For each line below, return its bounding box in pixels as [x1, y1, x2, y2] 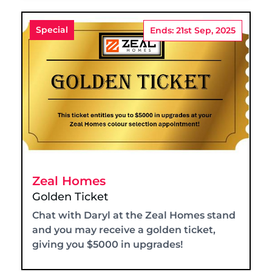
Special [36, 24, 68, 36]
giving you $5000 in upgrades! [32, 239, 183, 251]
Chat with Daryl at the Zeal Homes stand [32, 209, 236, 222]
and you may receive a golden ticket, [32, 224, 216, 236]
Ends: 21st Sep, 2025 [150, 25, 236, 36]
